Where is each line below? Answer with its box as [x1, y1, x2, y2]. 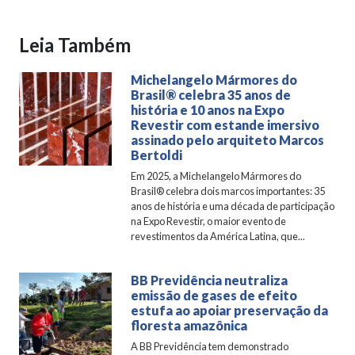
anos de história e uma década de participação [131, 200, 335, 213]
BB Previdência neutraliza [131, 273, 288, 288]
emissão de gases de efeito [131, 288, 298, 303]
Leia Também [19, 33, 131, 57]
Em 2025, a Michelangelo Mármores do [131, 170, 302, 183]
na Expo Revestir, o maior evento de [131, 215, 287, 228]
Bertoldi [131, 147, 183, 163]
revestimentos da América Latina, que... [131, 230, 306, 243]
